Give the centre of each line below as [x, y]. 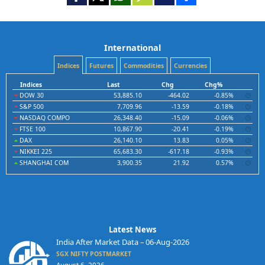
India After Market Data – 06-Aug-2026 [122, 242]
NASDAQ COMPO [44, 118]
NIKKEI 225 [35, 151]
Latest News [132, 230]
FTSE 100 [32, 129]
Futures [101, 66]
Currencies [190, 66]
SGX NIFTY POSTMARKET [93, 254]
